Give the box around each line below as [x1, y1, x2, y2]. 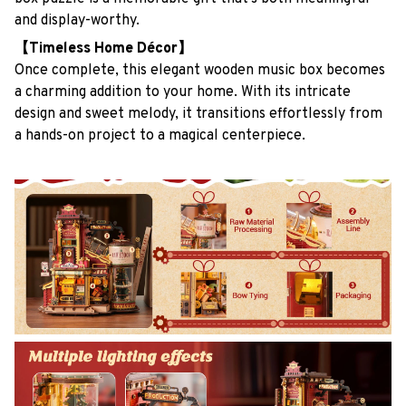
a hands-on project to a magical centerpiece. [14, 126, 305, 145]
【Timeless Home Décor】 [14, 39, 192, 58]
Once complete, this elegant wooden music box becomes [14, 61, 385, 80]
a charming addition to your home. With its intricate [14, 82, 351, 101]
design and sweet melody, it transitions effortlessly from [14, 104, 382, 123]
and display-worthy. [14, 12, 140, 31]
